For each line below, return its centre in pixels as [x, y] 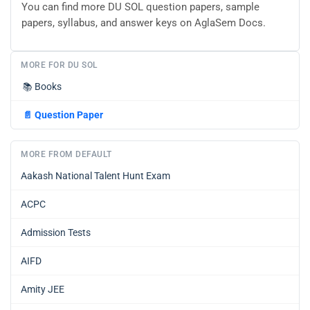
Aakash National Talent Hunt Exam [95, 176]
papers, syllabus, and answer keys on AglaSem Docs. [144, 22]
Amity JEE [43, 290]
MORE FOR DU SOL [59, 65]
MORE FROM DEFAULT [66, 155]
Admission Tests [56, 233]
